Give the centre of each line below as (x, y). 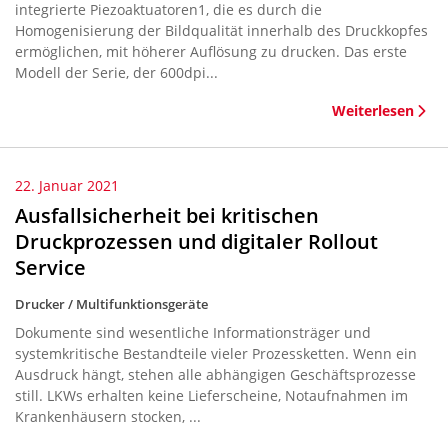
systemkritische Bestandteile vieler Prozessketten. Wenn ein (216, 353)
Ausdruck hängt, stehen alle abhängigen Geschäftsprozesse (215, 374)
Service (50, 267)
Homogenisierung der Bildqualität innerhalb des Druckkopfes (221, 30)
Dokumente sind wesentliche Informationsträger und (193, 332)
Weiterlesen (373, 110)
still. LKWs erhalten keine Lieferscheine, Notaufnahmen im (211, 395)
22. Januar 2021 (67, 185)
